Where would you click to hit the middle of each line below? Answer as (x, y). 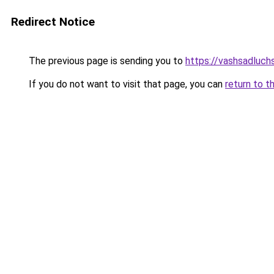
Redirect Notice (53, 22)
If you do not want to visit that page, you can (126, 84)
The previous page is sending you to (106, 61)
